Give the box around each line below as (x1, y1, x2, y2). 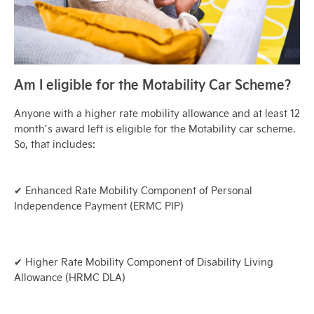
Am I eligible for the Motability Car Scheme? (14, 75, 292, 93)
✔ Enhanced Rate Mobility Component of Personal (14, 184, 252, 198)
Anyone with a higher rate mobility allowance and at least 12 (14, 107, 300, 121)
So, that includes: (14, 137, 95, 151)
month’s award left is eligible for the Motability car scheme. (14, 122, 295, 136)
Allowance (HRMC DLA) (14, 271, 125, 285)
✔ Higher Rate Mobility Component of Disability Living (14, 255, 273, 269)
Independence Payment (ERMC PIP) (14, 199, 184, 213)
